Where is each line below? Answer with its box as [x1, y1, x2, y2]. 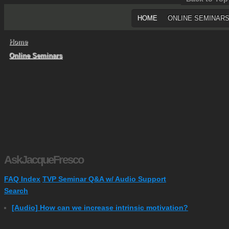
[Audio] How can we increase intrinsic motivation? [12, 203, 188, 212]
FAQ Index [4, 174, 40, 183]
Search [4, 186, 28, 195]
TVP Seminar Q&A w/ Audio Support [42, 174, 166, 183]
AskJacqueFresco [4, 153, 83, 166]
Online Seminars [9, 52, 62, 59]
